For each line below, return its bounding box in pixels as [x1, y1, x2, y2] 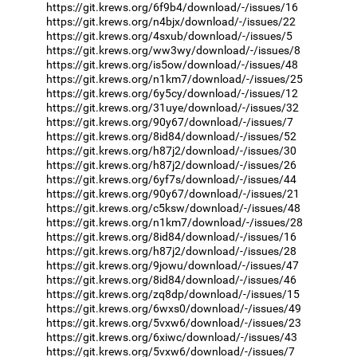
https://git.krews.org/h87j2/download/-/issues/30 [46, 143, 296, 157]
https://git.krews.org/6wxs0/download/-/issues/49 [46, 301, 301, 315]
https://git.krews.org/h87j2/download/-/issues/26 [46, 158, 296, 171]
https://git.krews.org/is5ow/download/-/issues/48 [46, 57, 298, 71]
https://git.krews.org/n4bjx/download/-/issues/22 [46, 14, 296, 28]
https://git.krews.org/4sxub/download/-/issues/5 [46, 29, 292, 42]
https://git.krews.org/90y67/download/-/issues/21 [46, 186, 300, 200]
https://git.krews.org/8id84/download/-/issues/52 [46, 129, 296, 143]
